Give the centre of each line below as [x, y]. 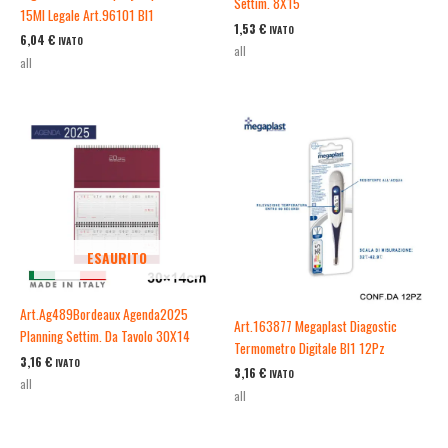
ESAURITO [117, 258]
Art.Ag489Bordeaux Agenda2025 [104, 314]
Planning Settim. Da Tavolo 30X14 [105, 336]
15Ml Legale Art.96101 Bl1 [87, 14]
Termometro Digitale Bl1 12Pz [309, 347]
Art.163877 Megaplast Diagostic [315, 325]
